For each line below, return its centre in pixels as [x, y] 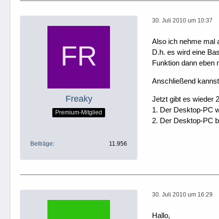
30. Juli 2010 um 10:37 [182, 21]
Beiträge [42, 143]
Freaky [79, 99]
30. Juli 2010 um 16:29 [182, 195]
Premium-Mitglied [79, 113]
